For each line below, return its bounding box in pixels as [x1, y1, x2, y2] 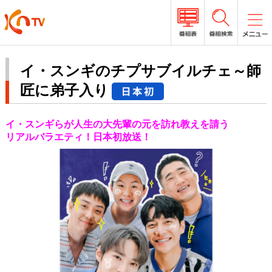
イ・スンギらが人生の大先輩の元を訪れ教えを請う [5, 119, 229, 129]
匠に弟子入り [19, 82, 109, 98]
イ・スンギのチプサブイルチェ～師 [19, 63, 261, 79]
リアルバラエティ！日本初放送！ [5, 132, 151, 142]
